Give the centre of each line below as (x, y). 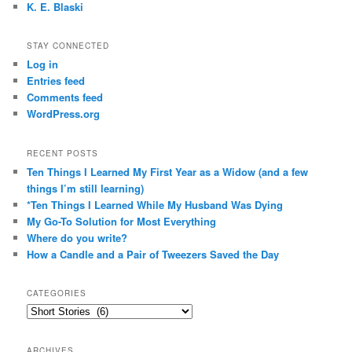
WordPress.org (64, 114)
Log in (43, 64)
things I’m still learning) (86, 188)
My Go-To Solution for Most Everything (122, 221)
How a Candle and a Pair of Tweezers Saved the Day (153, 254)
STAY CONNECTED (68, 46)
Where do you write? (77, 237)
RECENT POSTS (63, 153)
